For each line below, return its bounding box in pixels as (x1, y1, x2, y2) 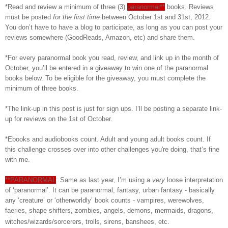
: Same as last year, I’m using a (56, 176, 150, 184)
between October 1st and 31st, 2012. (100, 13, 211, 21)
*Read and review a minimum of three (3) (5, 3, 127, 11)
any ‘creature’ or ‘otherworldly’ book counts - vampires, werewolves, (5, 196, 204, 205)
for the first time (53, 13, 100, 21)
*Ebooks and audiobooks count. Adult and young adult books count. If (5, 135, 211, 144)
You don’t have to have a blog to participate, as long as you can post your (5, 23, 222, 32)
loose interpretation (165, 176, 223, 184)
